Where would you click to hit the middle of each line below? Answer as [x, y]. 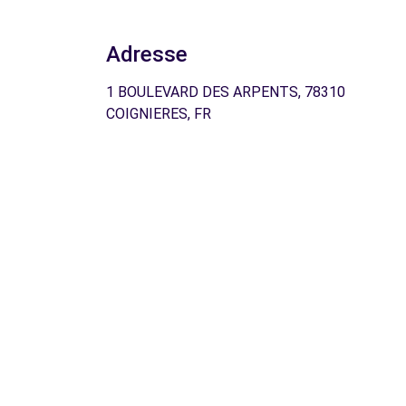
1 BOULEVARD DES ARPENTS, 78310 [226, 92]
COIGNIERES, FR [159, 114]
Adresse [147, 54]
